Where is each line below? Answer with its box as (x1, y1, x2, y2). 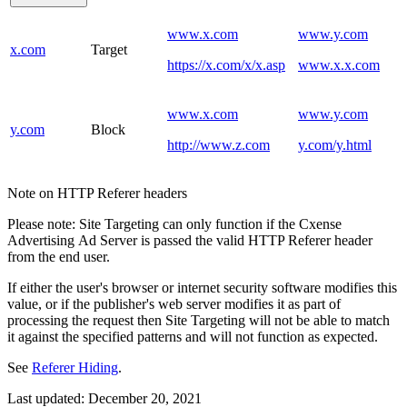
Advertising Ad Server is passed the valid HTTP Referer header (7, 232, 372, 248)
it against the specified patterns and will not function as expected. (7, 328, 378, 344)
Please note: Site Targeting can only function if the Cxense (7, 215, 342, 232)
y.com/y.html (298, 136, 372, 153)
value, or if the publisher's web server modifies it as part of (7, 295, 341, 312)
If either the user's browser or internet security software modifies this (7, 279, 397, 295)
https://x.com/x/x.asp (167, 56, 285, 73)
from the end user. (7, 248, 110, 264)
